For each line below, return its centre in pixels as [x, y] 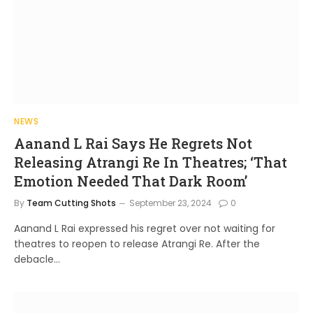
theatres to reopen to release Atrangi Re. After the [137, 243]
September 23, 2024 [170, 203]
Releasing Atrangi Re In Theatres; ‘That [151, 162]
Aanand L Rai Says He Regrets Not [133, 143]
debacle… [37, 259]
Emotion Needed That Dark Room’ [131, 181]
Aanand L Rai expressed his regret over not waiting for [145, 228]
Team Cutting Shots [71, 203]
